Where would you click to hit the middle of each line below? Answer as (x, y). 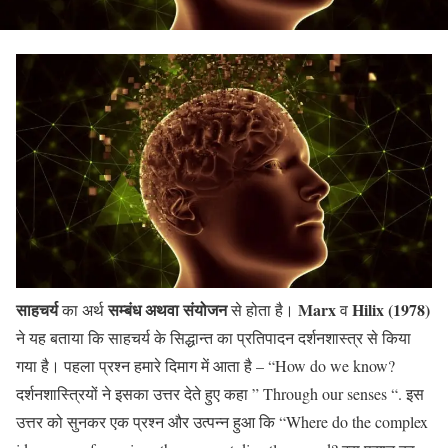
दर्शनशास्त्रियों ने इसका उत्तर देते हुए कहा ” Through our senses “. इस (220, 393)
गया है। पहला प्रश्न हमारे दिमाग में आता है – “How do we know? (205, 365)
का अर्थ (83, 309)
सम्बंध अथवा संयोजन (167, 309)
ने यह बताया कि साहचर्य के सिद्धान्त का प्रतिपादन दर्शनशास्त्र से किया (213, 337)
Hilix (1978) (391, 309)
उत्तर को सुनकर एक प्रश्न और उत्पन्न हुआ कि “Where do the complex (222, 421)
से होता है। (262, 309)
